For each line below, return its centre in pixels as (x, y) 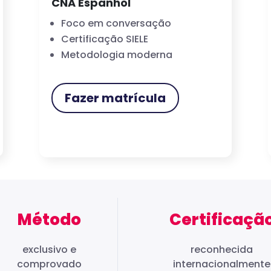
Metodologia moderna (116, 54)
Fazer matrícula (115, 98)
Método (49, 220)
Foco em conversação (116, 23)
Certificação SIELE (104, 39)
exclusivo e (49, 250)
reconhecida (222, 250)
